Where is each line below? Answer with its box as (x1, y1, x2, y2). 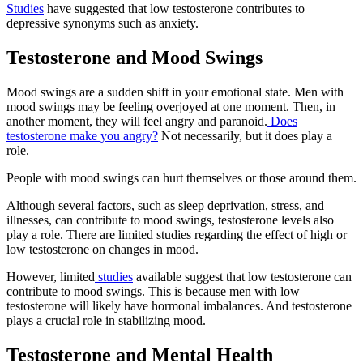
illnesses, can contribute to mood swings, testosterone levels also (6, 212, 334, 227)
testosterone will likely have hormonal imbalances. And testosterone (6, 298, 352, 313)
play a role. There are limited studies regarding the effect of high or (6, 227, 347, 241)
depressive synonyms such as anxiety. (6, 15, 199, 30)
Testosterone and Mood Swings (6, 46, 263, 68)
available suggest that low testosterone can (133, 269, 352, 284)
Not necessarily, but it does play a (158, 128, 332, 143)
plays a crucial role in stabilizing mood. (6, 313, 206, 327)
